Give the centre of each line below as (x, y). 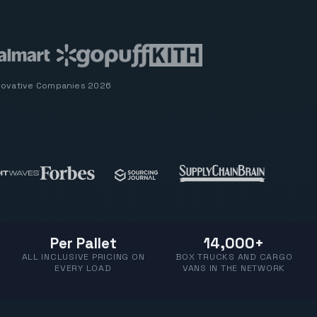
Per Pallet (83, 243)
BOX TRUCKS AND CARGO (234, 257)
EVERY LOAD (83, 268)
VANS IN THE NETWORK (234, 268)
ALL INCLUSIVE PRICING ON (83, 257)
